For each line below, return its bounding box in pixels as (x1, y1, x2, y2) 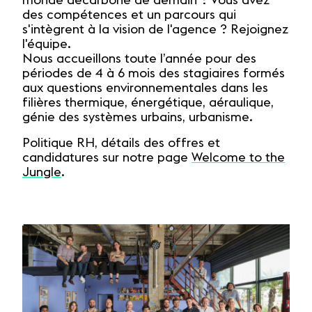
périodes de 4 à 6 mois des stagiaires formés (22, 67, 285, 80)
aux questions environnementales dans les (22, 81, 268, 95)
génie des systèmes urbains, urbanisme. (22, 111, 253, 124)
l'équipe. (22, 38, 71, 51)
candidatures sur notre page (22, 151, 192, 164)
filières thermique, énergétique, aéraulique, (22, 96, 274, 109)
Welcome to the (192, 151, 285, 164)
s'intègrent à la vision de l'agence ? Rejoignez (22, 23, 288, 36)
